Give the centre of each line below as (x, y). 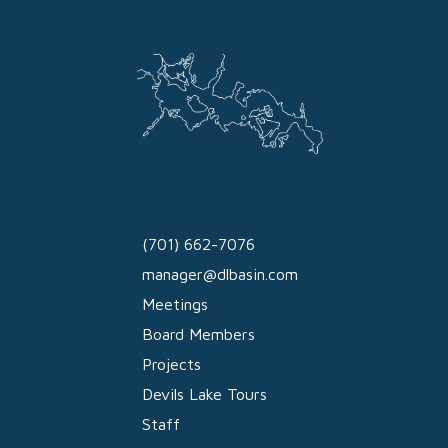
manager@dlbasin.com (220, 274)
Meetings (175, 304)
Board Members (198, 334)
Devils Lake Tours (204, 394)
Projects (171, 364)
